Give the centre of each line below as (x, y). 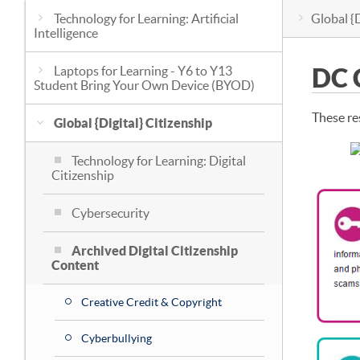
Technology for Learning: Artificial (146, 18)
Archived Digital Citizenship (155, 251)
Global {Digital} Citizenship (133, 123)
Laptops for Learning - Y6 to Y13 (143, 71)
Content (75, 265)
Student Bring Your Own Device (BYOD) (144, 85)
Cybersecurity (110, 213)
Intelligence (66, 33)
